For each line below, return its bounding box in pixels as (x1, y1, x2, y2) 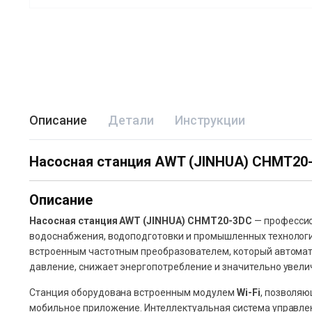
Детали (107, 113, 154, 128)
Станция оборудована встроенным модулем (29, 287, 237, 299)
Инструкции (174, 113, 246, 128)
